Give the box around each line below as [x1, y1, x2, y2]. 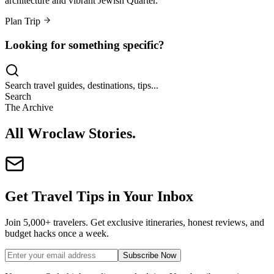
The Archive [5, 102, 53, 113]
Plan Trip [5, 15, 43, 26]
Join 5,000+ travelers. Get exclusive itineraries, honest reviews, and [5, 217, 264, 228]
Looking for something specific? [5, 38, 165, 51]
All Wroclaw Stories [5, 125, 132, 142]
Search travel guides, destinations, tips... [5, 80, 158, 91]
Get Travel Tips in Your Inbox [5, 188, 193, 205]
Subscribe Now [123, 250, 176, 260]
